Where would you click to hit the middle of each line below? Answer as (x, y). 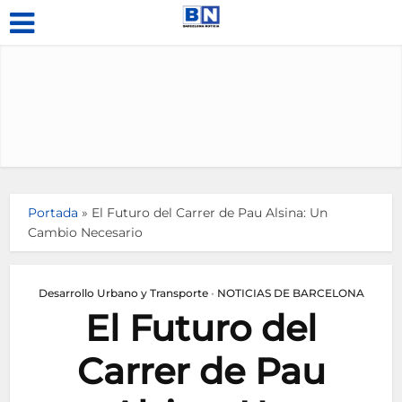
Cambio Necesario (86, 232)
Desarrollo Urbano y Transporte (123, 293)
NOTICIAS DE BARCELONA (290, 293)
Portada (53, 213)
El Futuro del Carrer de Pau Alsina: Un (210, 213)
